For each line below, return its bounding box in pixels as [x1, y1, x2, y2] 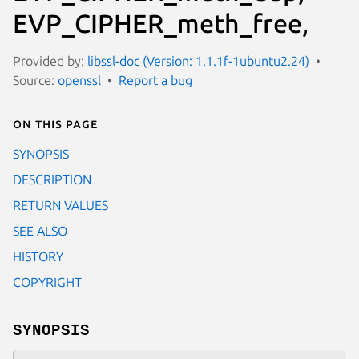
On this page [13, 115, 98, 131]
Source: [13, 72, 58, 87]
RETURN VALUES [13, 197, 108, 212]
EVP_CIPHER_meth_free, [13, 8, 309, 38]
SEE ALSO [13, 223, 67, 238]
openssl [58, 72, 101, 87]
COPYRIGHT [13, 274, 82, 289]
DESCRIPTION [13, 171, 91, 187]
